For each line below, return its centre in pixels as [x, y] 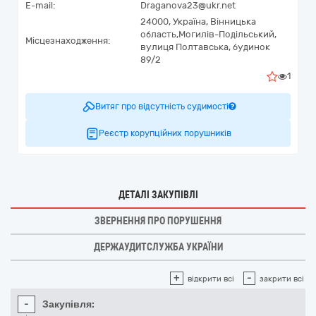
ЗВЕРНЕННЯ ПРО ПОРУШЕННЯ [158, 221]
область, [159, 34]
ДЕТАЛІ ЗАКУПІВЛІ [158, 195]
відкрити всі [211, 279]
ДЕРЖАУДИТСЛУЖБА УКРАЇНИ [158, 247]
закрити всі [282, 279]
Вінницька [233, 22]
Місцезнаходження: [68, 41]
